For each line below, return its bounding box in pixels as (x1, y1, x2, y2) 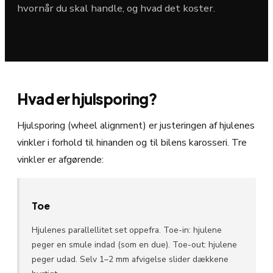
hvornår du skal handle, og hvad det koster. (17, 1, 215, 16)
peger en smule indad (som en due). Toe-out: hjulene (32, 239, 237, 251)
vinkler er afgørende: (17, 153, 104, 167)
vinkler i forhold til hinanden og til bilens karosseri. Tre (17, 136, 247, 150)
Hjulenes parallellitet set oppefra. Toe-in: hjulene (32, 224, 222, 236)
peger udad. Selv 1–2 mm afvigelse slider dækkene (32, 253, 229, 266)
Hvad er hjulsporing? (17, 90, 157, 108)
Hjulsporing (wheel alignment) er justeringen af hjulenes (17, 119, 255, 133)
